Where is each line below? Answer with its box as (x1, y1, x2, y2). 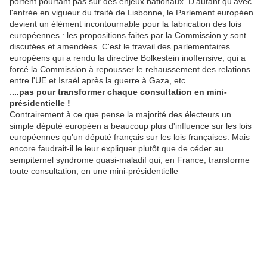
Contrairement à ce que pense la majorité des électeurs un (10, 109, 231, 119)
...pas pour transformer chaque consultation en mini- (12, 86, 227, 97)
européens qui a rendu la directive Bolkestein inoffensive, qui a (10, 52, 246, 63)
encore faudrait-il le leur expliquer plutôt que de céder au (10, 143, 223, 153)
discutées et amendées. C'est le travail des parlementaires (10, 41, 230, 51)
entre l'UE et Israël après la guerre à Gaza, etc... (10, 75, 193, 85)
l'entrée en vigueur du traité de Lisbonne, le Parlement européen (10, 7, 253, 17)
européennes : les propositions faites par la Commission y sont (10, 30, 246, 40)
